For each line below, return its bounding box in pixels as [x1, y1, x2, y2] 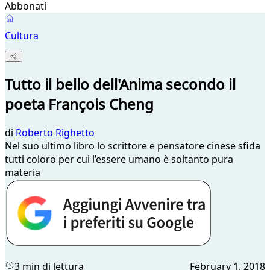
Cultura [5, 29, 39, 42]
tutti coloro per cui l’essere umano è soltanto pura [5, 152, 233, 166]
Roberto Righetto [16, 126, 95, 140]
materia [5, 166, 40, 180]
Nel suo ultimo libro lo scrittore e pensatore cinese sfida [5, 139, 260, 153]
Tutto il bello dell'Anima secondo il [5, 74, 236, 95]
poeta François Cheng [5, 94, 154, 115]
